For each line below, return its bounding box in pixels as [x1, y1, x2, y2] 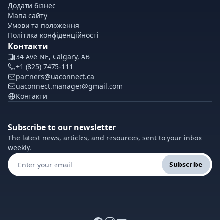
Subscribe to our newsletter [8, 122, 116, 133]
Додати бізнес [8, 1, 55, 10]
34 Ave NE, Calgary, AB [16, 52, 90, 61]
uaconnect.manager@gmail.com [16, 82, 123, 91]
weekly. [8, 143, 31, 152]
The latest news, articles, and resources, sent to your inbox [8, 133, 202, 142]
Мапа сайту [8, 11, 47, 20]
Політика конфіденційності [8, 30, 99, 40]
